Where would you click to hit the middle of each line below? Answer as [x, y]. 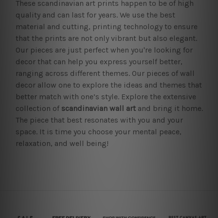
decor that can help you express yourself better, [99, 61]
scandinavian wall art [98, 108]
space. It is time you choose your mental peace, [98, 131]
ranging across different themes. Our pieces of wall [105, 73]
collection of [38, 108]
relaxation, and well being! [62, 143]
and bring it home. [169, 108]
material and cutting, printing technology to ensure [106, 26]
